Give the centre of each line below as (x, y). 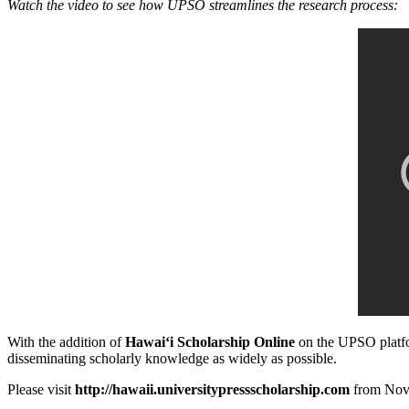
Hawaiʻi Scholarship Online (210, 342)
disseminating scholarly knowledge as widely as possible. (172, 359)
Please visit (41, 390)
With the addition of (66, 342)
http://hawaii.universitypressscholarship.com (212, 390)
